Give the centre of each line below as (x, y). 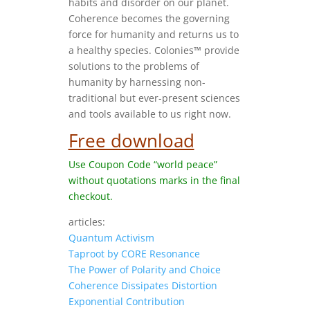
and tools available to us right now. (149, 113)
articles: (86, 221)
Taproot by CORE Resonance (134, 253)
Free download (131, 140)
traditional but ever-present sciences (154, 98)
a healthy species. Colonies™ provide (154, 50)
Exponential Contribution (126, 301)
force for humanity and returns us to (153, 34)
